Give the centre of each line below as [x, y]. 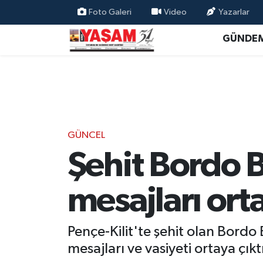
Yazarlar [234, 12]
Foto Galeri [110, 12]
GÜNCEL [86, 136]
